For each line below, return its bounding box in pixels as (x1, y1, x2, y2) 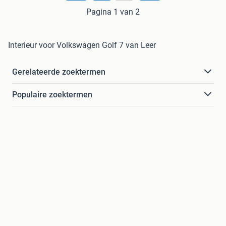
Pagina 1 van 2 (86, 7, 140, 17)
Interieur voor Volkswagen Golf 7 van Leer (8, 40, 156, 50)
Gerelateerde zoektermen (12, 67, 105, 77)
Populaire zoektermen (12, 89, 92, 99)
